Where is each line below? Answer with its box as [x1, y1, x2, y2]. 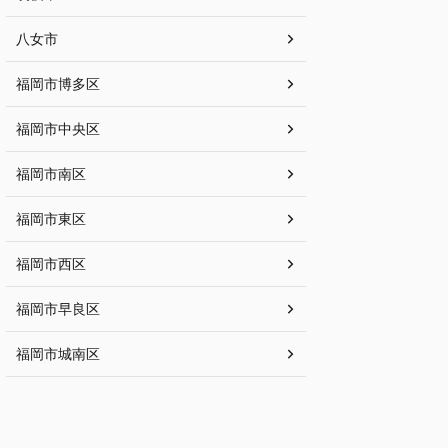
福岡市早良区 [16, 300, 100, 318]
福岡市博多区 [16, 75, 100, 93]
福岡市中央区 [16, 120, 100, 138]
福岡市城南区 [16, 345, 100, 363]
